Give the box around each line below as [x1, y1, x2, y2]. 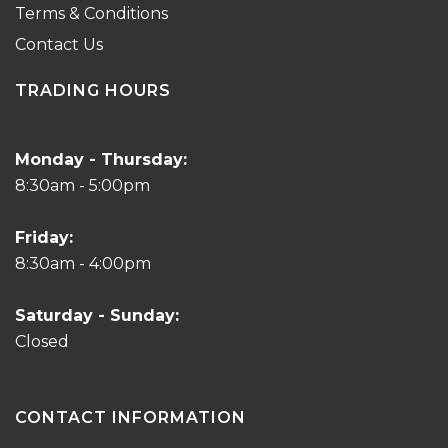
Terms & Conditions [15, 4, 168, 23]
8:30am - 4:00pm [15, 254, 151, 273]
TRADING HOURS [15, 81, 171, 100]
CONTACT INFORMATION [15, 408, 246, 427]
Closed [15, 332, 69, 351]
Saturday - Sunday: [15, 306, 179, 325]
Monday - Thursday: [15, 150, 187, 169]
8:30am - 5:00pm [15, 176, 150, 195]
